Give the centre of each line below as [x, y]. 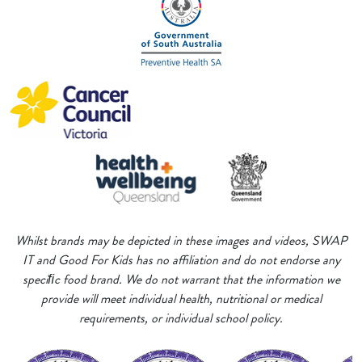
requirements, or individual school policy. [181, 318]
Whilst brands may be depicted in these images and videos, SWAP [181, 240]
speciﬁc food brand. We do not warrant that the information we [181, 279]
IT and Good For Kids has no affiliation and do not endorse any [181, 260]
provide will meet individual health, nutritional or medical [181, 299]
